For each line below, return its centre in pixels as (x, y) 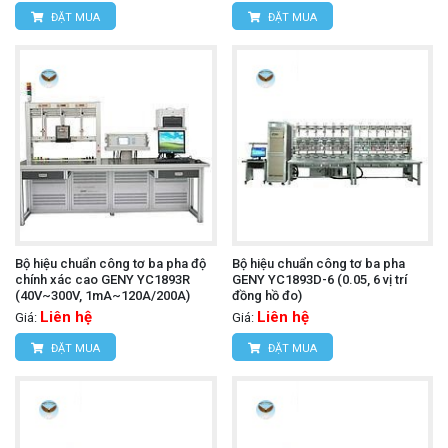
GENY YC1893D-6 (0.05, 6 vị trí (319, 280)
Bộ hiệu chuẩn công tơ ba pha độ (110, 264)
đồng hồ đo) (266, 296)
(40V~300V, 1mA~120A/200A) (102, 296)
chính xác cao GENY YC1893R (102, 280)
